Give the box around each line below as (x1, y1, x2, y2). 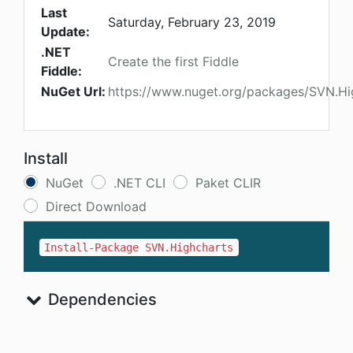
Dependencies (43, 290, 157, 310)
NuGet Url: (41, 84, 106, 100)
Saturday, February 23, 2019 (108, 14, 276, 31)
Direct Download (46, 199, 147, 215)
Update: (41, 24, 90, 40)
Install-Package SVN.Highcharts (44, 241, 234, 255)
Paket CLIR (195, 175, 261, 191)
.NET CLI (113, 175, 165, 191)
